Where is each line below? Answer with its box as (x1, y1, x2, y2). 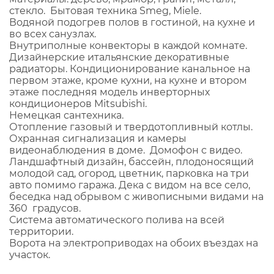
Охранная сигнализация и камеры (9, 133, 187, 145)
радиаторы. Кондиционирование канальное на (9, 63, 250, 75)
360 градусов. (9, 202, 81, 215)
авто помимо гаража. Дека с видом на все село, (9, 179, 250, 191)
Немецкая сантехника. (9, 109, 124, 122)
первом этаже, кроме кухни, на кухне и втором (9, 75, 247, 87)
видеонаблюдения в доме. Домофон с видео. (9, 144, 242, 157)
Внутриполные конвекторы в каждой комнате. (9, 40, 250, 52)
